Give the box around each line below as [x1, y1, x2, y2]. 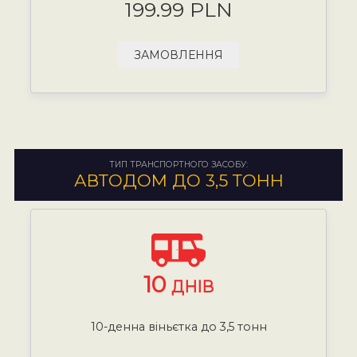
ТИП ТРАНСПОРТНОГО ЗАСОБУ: [109, 159, 248, 170]
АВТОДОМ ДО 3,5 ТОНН [73, 170, 284, 190]
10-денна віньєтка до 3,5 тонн [90, 319, 267, 334]
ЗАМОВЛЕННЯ [134, 47, 223, 62]
